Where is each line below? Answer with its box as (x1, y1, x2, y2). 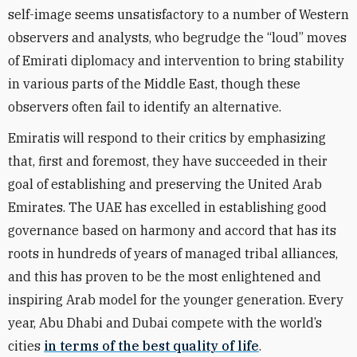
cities (8, 338, 44, 354)
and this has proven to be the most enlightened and (8, 269, 321, 284)
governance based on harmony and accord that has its (8, 222, 336, 238)
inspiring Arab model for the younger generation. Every (8, 292, 343, 308)
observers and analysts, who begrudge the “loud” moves (8, 29, 347, 45)
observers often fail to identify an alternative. (8, 99, 281, 115)
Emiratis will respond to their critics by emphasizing (8, 130, 326, 146)
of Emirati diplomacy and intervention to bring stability (8, 53, 344, 69)
